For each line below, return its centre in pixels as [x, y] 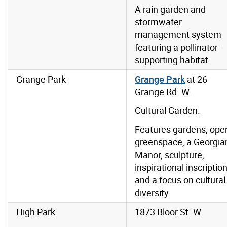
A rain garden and [170, 9]
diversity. [153, 193]
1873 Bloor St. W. [169, 212]
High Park [36, 212]
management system [178, 35]
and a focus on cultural [180, 180]
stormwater [158, 22]
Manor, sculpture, [169, 155]
